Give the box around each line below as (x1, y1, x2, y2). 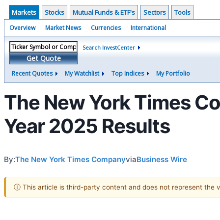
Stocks (45, 8, 64, 17)
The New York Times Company (15, 154, 126, 164)
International (131, 24, 166, 32)
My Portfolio (156, 69, 190, 78)
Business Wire (137, 154, 187, 164)
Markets (12, 8, 36, 17)
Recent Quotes (12, 69, 53, 78)
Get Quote (26, 54, 61, 63)
